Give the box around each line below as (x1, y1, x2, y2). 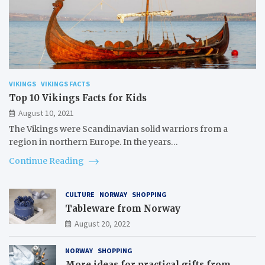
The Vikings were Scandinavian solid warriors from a (9, 123, 228, 134)
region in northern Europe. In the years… (9, 136, 178, 147)
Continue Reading (9, 155, 86, 166)
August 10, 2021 (18, 107, 74, 118)
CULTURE (65, 189, 95, 199)
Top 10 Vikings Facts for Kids (9, 92, 147, 104)
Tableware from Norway (65, 202, 180, 214)
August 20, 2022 (75, 218, 130, 229)
